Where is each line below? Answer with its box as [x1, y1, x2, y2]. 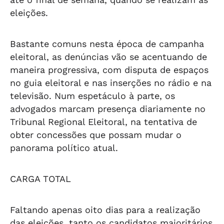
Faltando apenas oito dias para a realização [10, 204, 200, 215]
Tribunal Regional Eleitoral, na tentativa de [10, 116, 197, 127]
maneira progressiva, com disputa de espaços [10, 64, 208, 75]
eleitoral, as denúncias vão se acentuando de [10, 51, 207, 62]
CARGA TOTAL [10, 173, 71, 184]
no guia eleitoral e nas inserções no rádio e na [10, 77, 211, 88]
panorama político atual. [10, 142, 118, 153]
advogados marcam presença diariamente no [10, 103, 205, 114]
